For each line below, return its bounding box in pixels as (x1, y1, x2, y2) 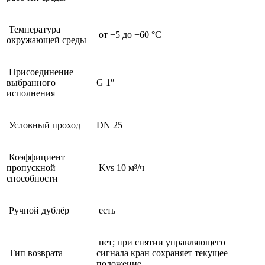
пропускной (7, 162, 56, 173)
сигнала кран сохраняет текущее (96, 247, 228, 258)
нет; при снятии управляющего (96, 237, 225, 247)
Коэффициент (7, 151, 65, 162)
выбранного (7, 77, 56, 88)
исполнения (7, 88, 55, 98)
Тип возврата (7, 247, 63, 258)
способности (7, 173, 58, 183)
